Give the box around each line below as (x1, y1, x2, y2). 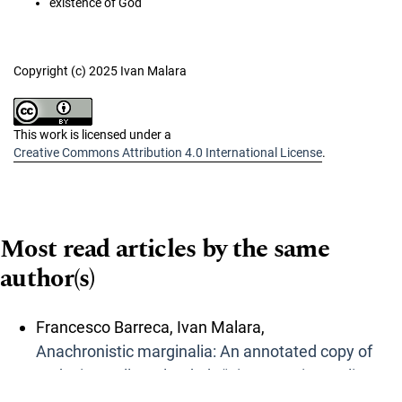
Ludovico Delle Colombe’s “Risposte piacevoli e (36, 365, 368, 385)
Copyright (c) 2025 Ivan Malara (13, 63, 187, 78)
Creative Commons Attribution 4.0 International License (13, 144, 322, 160)
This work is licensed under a (13, 127, 171, 142)
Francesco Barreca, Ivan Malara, (36, 317, 265, 336)
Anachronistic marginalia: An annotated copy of (36, 341, 372, 361)
